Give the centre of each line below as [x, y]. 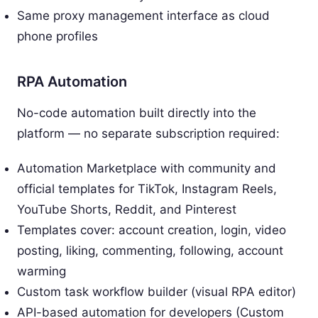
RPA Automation [72, 81]
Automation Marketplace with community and [147, 168]
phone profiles [57, 36]
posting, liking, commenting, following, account [150, 250]
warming [42, 271]
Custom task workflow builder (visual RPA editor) [157, 291]
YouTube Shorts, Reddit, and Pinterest [127, 209]
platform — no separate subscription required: [148, 133]
